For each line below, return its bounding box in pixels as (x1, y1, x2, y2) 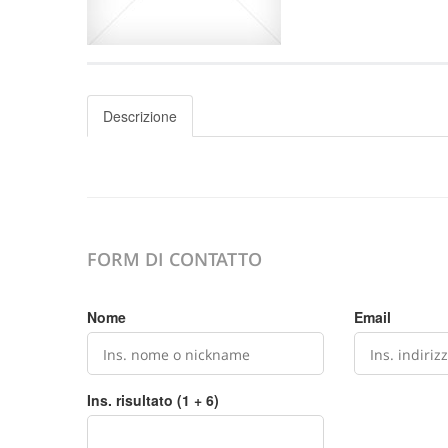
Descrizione (103, 106, 177, 126)
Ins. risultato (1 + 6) (87, 390, 219, 410)
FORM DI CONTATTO (87, 247, 262, 271)
